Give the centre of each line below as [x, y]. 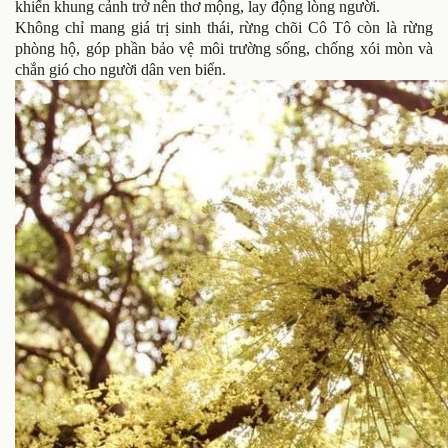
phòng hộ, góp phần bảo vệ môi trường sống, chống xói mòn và [224, 48]
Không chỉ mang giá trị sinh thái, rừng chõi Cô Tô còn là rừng [224, 27]
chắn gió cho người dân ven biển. [120, 69]
